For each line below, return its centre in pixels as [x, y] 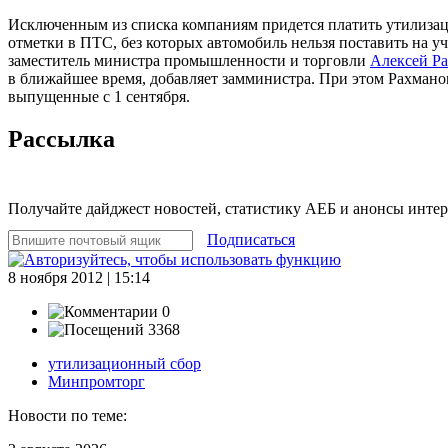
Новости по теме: [67, 415]
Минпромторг [96, 381]
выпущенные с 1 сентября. [99, 96]
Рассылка [61, 138]
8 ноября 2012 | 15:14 [79, 277]
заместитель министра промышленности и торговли [189, 60]
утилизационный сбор [124, 363]
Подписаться [251, 239]
